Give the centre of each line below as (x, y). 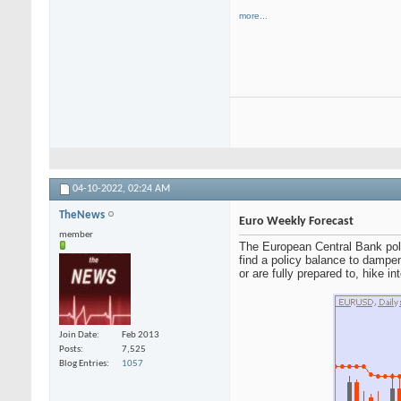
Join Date (78, 335)
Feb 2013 (141, 335)
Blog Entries (83, 363)
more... (253, 16)
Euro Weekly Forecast (296, 222)
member (76, 235)
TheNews (83, 216)
